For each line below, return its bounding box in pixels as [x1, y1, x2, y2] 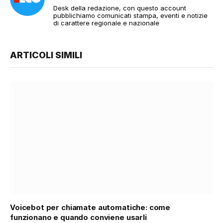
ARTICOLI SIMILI [10, 49, 82, 60]
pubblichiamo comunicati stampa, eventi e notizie [53, 11, 208, 19]
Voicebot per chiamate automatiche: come [10, 203, 171, 213]
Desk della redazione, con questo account [53, 3, 186, 12]
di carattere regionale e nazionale [53, 18, 159, 27]
